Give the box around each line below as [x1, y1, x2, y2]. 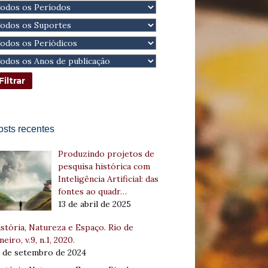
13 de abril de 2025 [57, 199, 131, 210]
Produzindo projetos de [57, 148, 154, 160]
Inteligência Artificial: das [57, 173, 159, 185]
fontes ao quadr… [57, 186, 127, 197]
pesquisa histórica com [57, 161, 150, 172]
